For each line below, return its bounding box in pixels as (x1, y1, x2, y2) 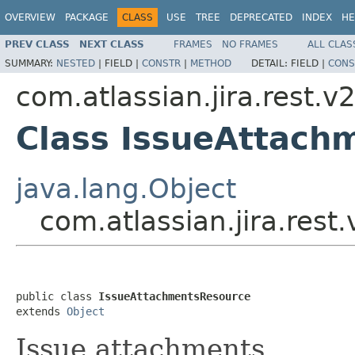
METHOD (190, 57, 231, 69)
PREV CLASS (5, 38, 70, 50)
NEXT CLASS (79, 38, 144, 50)
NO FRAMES (222, 38, 278, 50)
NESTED (56, 57, 95, 69)
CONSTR (142, 57, 181, 69)
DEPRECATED (230, 12, 292, 23)
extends (16, 304, 67, 318)
